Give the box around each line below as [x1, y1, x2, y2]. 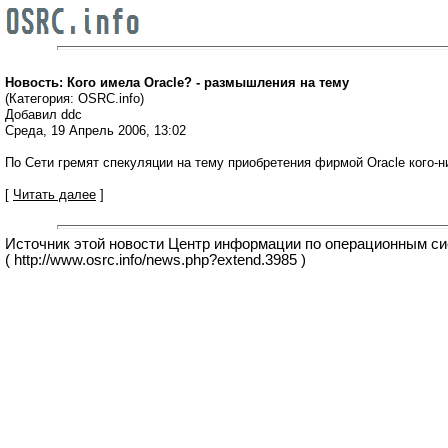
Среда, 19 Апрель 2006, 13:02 [5, 122, 186, 138]
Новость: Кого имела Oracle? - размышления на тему [5, 74, 349, 90]
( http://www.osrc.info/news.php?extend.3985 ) [5, 252, 306, 269]
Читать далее [13, 186, 96, 202]
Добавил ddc [5, 106, 82, 122]
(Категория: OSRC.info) [5, 90, 144, 106]
